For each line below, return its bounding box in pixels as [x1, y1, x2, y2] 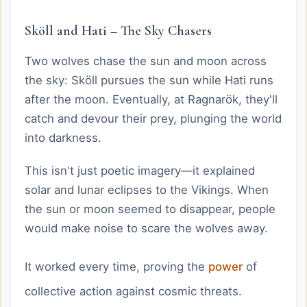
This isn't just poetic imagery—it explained [25, 164, 255, 177]
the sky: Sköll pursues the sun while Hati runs [25, 73, 273, 87]
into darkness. [25, 131, 101, 145]
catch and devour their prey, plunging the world [25, 112, 282, 125]
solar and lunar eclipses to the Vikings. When [25, 183, 269, 197]
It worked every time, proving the [25, 260, 208, 273]
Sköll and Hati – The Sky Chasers [25, 23, 212, 39]
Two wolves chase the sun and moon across [25, 54, 267, 68]
